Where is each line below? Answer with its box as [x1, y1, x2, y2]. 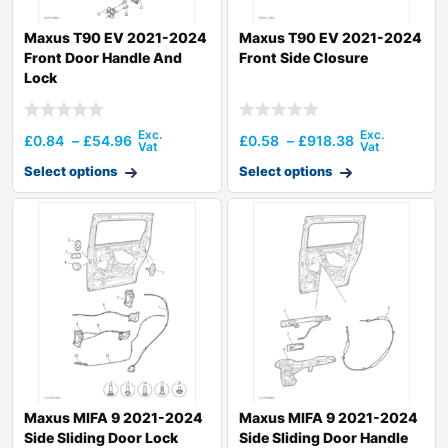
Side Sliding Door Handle [238, 428, 408, 446]
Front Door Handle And [24, 48, 182, 66]
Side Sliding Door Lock [24, 428, 178, 446]
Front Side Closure [238, 48, 368, 66]
